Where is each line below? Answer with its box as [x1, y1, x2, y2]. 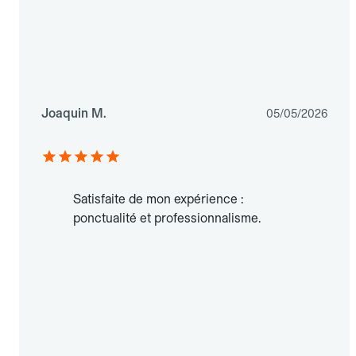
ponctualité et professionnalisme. [73, 211, 261, 226]
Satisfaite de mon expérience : [73, 192, 243, 207]
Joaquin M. [41, 106, 106, 122]
